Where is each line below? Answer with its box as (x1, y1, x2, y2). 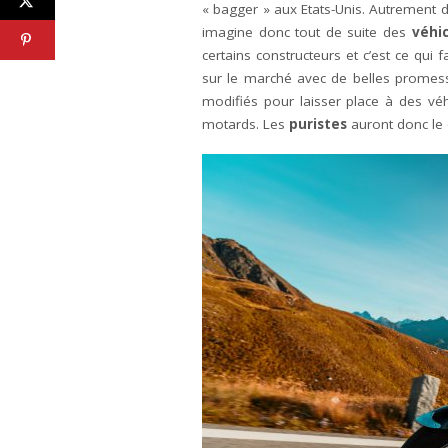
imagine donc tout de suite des (202, 23, 412, 41)
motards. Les (202, 115, 289, 133)
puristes (289, 115, 347, 133)
